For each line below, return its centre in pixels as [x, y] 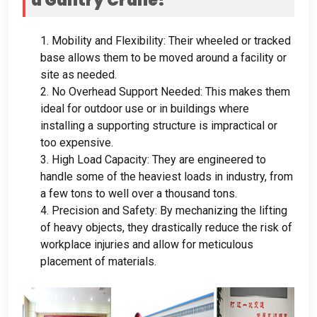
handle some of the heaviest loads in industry [152, 176]
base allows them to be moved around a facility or [163, 57]
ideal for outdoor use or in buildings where [145, 108]
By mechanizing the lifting [224, 210]
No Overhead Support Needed [126, 91]
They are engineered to [209, 159]
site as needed [77, 74]
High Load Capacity [99, 159]
